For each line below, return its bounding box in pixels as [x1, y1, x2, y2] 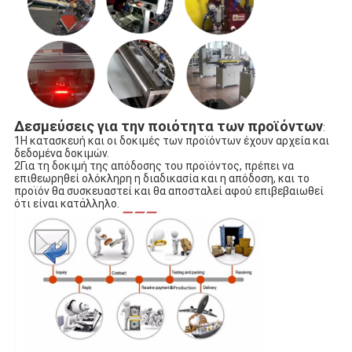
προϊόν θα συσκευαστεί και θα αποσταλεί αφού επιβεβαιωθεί [13, 184, 324, 197]
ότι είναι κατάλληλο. [13, 196, 119, 210]
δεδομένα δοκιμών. [13, 146, 109, 159]
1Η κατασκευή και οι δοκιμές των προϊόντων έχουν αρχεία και [13, 134, 329, 147]
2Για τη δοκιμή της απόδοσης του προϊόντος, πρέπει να [13, 159, 294, 172]
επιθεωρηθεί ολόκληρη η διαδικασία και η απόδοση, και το [13, 171, 310, 185]
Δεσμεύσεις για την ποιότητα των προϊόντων [13, 117, 323, 134]
